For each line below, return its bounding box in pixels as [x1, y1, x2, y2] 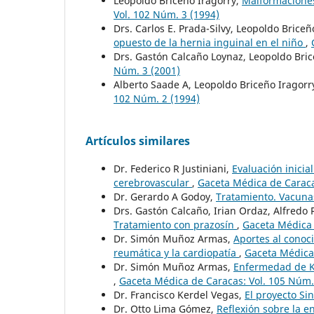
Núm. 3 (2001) [114, 64, 180, 78]
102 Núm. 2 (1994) [114, 92, 200, 106]
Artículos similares [86, 133, 190, 149]
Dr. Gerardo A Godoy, [114, 190, 216, 204]
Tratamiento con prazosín [114, 218, 237, 232]
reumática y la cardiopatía [114, 246, 239, 260]
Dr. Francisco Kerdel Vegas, [114, 288, 245, 302]
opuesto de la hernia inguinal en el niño [114, 36, 306, 50]
